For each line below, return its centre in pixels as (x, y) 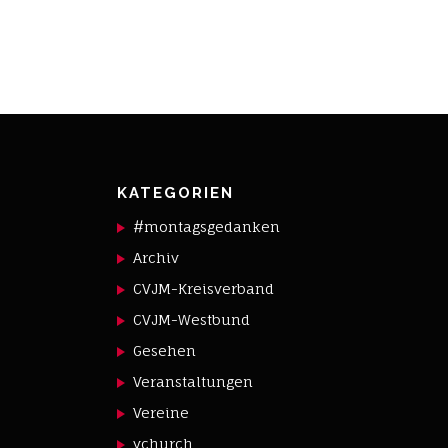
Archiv (156, 257)
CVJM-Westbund (192, 319)
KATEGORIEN (175, 193)
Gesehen (165, 350)
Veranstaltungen (193, 381)
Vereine (161, 412)
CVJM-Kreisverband (204, 288)
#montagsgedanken (207, 226)
